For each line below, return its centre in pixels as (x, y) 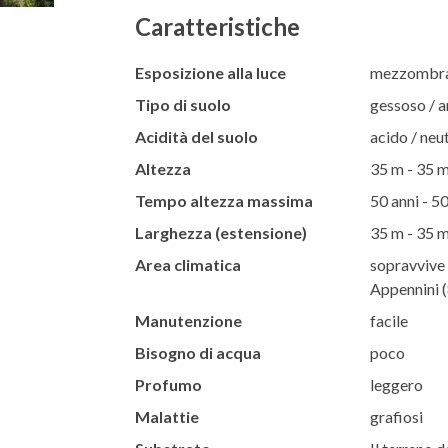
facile (388, 320)
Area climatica (187, 264)
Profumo (168, 384)
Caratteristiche (217, 26)
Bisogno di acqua (197, 352)
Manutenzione (188, 320)
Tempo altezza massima (223, 200)
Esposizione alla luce (210, 72)
